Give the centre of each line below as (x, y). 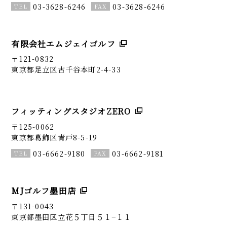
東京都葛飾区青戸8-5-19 (54, 137)
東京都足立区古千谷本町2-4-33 (66, 69)
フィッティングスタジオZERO (71, 111)
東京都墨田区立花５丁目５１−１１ (71, 216)
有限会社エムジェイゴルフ (63, 44)
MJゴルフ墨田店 (44, 191)
